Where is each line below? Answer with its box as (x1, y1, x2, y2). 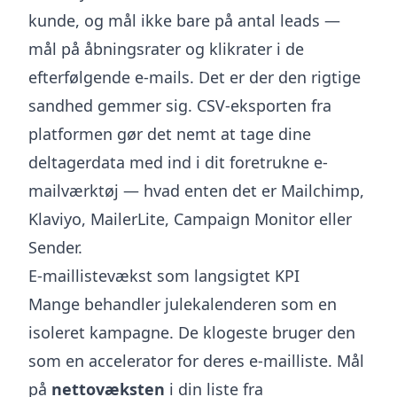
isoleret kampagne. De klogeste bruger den (28, 322, 355, 343)
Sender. (28, 237, 82, 258)
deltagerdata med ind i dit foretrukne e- (28, 152, 328, 173)
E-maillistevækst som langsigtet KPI (28, 265, 300, 286)
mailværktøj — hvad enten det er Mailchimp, (28, 180, 364, 201)
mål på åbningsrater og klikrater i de (28, 38, 304, 59)
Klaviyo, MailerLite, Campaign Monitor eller (28, 208, 352, 230)
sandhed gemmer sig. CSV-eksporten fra (28, 95, 331, 116)
